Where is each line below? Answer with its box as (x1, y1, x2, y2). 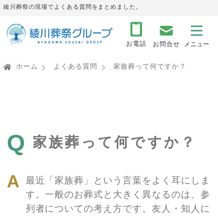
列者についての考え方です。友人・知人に (25, 203, 210, 214)
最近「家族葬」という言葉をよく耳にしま (25, 175, 210, 185)
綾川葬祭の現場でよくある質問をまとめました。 (3, 3, 143, 11)
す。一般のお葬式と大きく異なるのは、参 (25, 189, 210, 200)
